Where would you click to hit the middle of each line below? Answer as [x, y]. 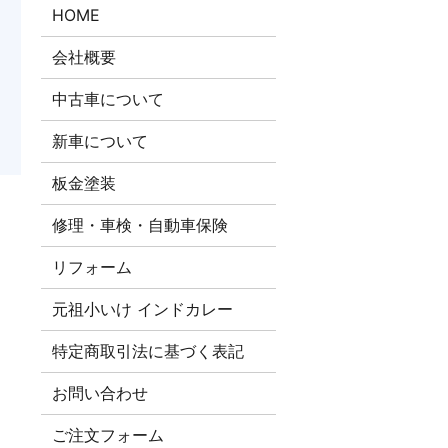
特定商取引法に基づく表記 [148, 351]
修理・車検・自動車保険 [140, 225]
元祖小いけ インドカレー [143, 309]
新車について [100, 141]
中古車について [108, 99]
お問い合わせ [100, 393]
